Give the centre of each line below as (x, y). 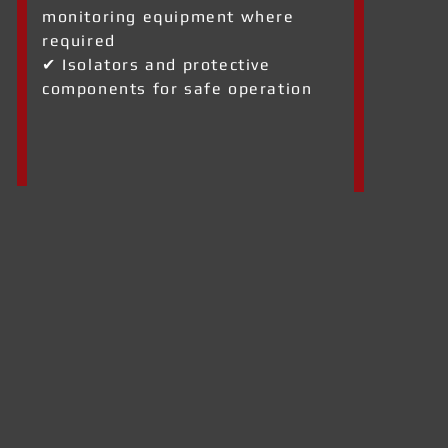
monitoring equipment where (168, 16)
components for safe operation (177, 88)
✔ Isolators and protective (156, 64)
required (79, 40)
